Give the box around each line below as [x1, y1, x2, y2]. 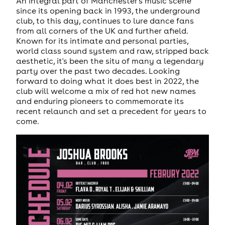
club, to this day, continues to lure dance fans [16, 16, 194, 26]
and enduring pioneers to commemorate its [16, 96, 184, 106]
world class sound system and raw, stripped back [16, 46, 209, 56]
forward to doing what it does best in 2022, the [16, 76, 199, 86]
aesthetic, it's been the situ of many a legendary [16, 56, 204, 66]
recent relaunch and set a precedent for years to [16, 106, 206, 117]
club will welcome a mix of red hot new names [16, 86, 196, 96]
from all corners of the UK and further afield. [16, 26, 188, 36]
